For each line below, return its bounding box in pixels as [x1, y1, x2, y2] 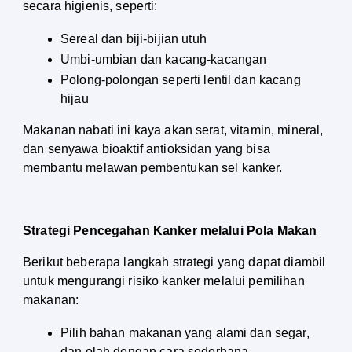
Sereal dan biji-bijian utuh [60, 32, 207, 46]
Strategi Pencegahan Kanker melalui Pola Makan [23, 224, 317, 238]
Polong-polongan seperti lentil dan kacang [60, 73, 301, 87]
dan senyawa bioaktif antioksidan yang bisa [23, 142, 270, 156]
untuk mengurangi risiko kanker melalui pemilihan [23, 274, 305, 288]
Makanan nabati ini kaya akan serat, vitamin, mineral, [23, 123, 324, 137]
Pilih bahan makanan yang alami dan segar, [60, 326, 310, 340]
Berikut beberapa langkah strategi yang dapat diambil [23, 255, 326, 269]
